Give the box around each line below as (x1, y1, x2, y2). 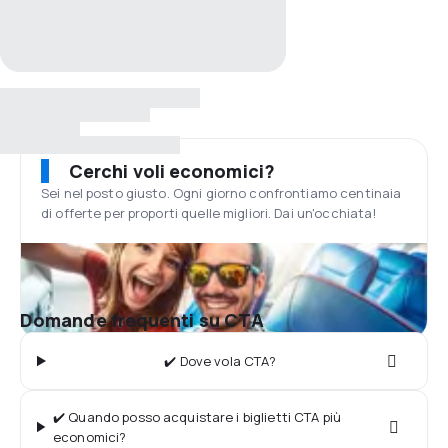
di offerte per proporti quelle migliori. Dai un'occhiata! (41, 204, 377, 222)
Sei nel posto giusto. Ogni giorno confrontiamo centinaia (41, 184, 402, 202)
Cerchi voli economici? (69, 159, 275, 183)
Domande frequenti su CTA (20, 308, 265, 332)
